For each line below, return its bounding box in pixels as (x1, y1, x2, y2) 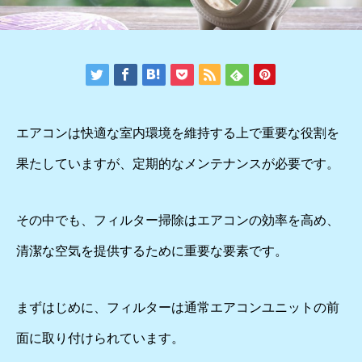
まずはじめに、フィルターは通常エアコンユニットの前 (16, 301, 339, 314)
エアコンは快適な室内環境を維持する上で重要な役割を (16, 126, 339, 140)
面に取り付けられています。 (16, 331, 184, 345)
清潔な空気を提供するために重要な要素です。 (16, 244, 288, 258)
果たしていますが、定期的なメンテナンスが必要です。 (16, 157, 339, 170)
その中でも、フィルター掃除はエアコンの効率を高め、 (16, 213, 339, 227)
